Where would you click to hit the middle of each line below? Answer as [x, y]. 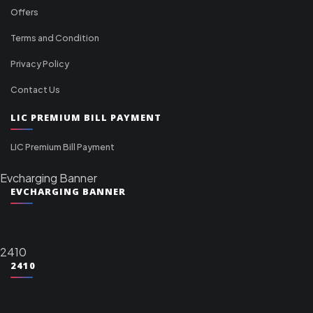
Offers [24, 12]
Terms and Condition [55, 37]
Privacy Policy [40, 63]
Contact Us [35, 89]
